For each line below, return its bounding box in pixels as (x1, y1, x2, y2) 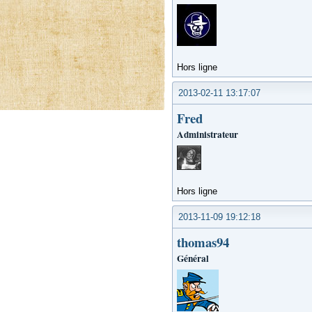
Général (177, 251, 209, 266)
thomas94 (177, 233, 229, 252)
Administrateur (177, 127, 238, 142)
